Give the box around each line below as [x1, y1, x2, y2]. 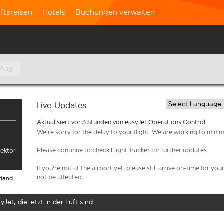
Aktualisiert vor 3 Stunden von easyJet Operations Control [37, 118, 205, 126]
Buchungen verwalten [75, 7, 155, 17]
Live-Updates [37, 100, 86, 111]
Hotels [42, 7, 65, 17]
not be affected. [37, 173, 85, 181]
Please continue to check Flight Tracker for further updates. [37, 146, 208, 154]
